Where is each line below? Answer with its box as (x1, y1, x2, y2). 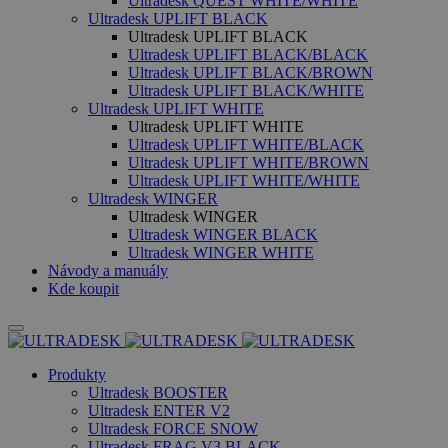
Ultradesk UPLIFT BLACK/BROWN (128, 64, 373, 81)
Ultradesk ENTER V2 (88, 402, 230, 419)
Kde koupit (48, 280, 119, 297)
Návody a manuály (48, 262, 168, 279)
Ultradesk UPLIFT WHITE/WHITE (128, 172, 360, 189)
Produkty (48, 366, 106, 383)
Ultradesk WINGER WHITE (128, 244, 314, 261)
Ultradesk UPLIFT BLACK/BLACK (128, 46, 368, 63)
